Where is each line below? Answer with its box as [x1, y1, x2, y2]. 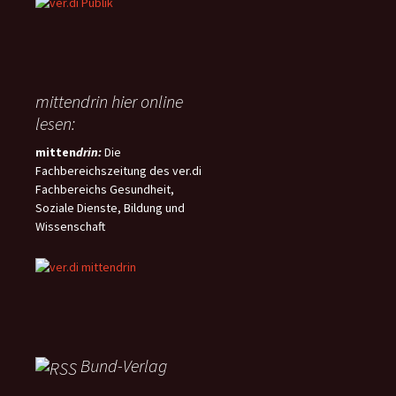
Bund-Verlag [80, 354, 167, 377]
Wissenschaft [35, 217, 105, 234]
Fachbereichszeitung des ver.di [35, 162, 202, 179]
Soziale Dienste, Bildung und [35, 199, 185, 216]
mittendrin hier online [35, 89, 183, 112]
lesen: [35, 111, 75, 134]
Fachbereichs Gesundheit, [35, 180, 174, 197]
